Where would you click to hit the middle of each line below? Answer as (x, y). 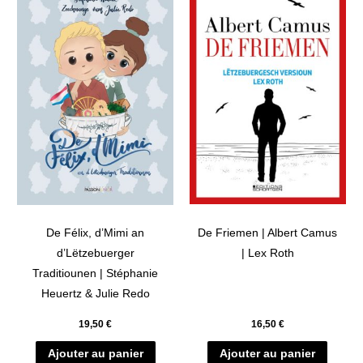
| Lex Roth (267, 253)
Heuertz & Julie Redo (95, 293)
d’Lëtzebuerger (95, 253)
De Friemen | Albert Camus (268, 233)
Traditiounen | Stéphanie (96, 273)
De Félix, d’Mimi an (96, 233)
